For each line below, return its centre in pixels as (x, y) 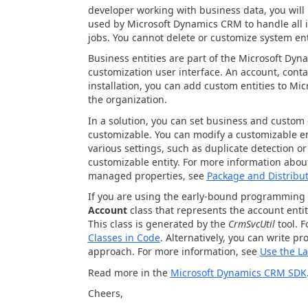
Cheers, (105, 293)
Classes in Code (124, 238)
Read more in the (129, 272)
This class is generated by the (158, 224)
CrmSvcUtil (251, 224)
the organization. (127, 99)
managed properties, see (147, 175)
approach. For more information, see (174, 251)
